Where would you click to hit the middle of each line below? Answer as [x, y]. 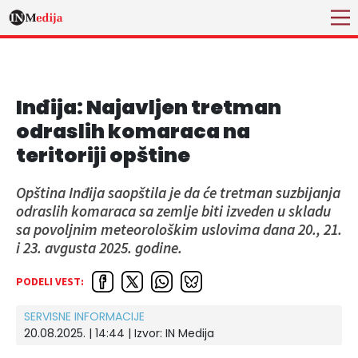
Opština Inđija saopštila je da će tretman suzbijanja [178, 193]
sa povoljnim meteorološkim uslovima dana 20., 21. [179, 229]
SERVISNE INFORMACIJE [84, 316]
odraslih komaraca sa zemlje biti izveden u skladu [173, 211]
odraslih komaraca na [133, 131]
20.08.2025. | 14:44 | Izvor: [95, 333]
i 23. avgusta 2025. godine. [99, 248]
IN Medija [190, 333]
